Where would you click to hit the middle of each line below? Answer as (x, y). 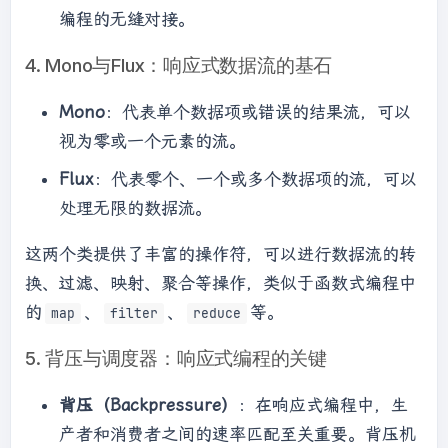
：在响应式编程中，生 (323, 404)
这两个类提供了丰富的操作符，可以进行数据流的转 (220, 253)
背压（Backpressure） (148, 404)
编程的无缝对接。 (127, 19)
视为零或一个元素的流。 (152, 141)
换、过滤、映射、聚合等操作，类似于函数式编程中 (220, 282)
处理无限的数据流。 (135, 207)
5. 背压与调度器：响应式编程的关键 (176, 358)
